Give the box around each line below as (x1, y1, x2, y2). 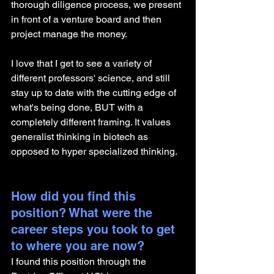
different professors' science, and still (11, 72, 172, 84)
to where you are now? (11, 239, 148, 253)
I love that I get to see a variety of (11, 57, 154, 69)
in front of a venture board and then (11, 13, 164, 25)
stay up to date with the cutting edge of (11, 87, 179, 98)
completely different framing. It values (11, 116, 173, 128)
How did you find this (11, 189, 139, 204)
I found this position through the (11, 256, 149, 267)
